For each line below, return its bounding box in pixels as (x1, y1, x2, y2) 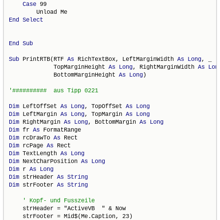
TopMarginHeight (9, 63, 109, 71)
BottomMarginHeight (9, 71, 119, 79)
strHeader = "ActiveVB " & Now (9, 205, 126, 212)
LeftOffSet (19, 103, 61, 110)
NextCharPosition (19, 158, 82, 165)
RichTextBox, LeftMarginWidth (74, 55, 178, 63)
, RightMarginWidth (133, 63, 198, 71)
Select (23, 16, 44, 24)
